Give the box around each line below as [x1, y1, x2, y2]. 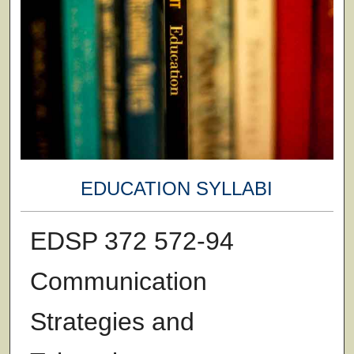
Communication [29, 266, 207, 296]
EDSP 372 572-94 [29, 226, 234, 255]
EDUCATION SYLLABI [81, 178, 273, 200]
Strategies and [29, 307, 194, 336]
